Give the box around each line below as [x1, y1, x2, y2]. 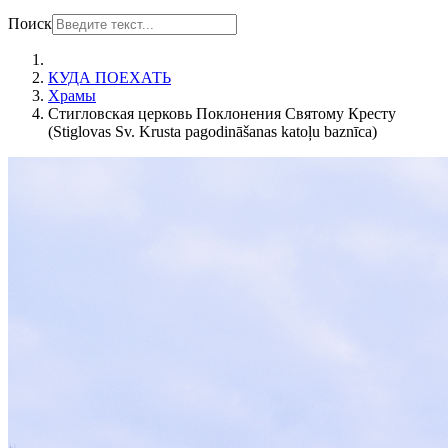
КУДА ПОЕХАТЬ [48, 69, 171, 86]
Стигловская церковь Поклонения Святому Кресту [48, 105, 396, 122]
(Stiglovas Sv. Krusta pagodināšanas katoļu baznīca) [48, 123, 377, 140]
